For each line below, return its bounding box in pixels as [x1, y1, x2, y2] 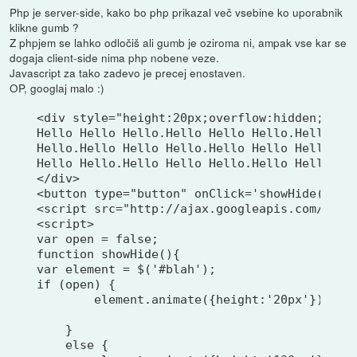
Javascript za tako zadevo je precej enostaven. [10, 64, 246, 80]
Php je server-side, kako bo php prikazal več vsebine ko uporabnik [10, 3, 343, 20]
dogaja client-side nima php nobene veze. [10, 49, 220, 65]
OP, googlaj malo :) [10, 79, 105, 96]
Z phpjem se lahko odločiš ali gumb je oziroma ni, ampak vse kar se [10, 33, 347, 50]
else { [37, 337, 109, 352]
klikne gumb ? [10, 18, 80, 35]
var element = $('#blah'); [37, 261, 217, 277]
